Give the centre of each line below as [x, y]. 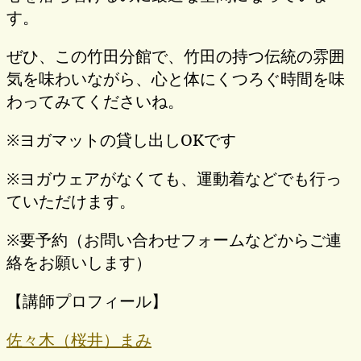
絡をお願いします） [79, 262]
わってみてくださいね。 [95, 101]
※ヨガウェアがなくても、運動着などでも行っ [174, 178]
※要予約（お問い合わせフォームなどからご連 [174, 239]
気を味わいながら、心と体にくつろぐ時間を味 [176, 78]
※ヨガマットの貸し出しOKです [121, 139]
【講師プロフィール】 [87, 301]
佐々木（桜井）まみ [79, 339]
